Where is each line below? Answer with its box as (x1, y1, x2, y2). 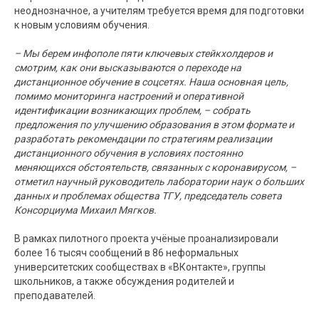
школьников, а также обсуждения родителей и (14, 276, 234, 288)
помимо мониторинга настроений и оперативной (14, 90, 244, 103)
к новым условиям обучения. (14, 19, 150, 31)
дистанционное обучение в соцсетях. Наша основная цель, (14, 76, 288, 88)
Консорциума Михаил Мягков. (14, 204, 157, 216)
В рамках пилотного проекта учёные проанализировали (14, 233, 278, 245)
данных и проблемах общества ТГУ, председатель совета (14, 190, 282, 202)
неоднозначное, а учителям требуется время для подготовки (14, 5, 304, 17)
